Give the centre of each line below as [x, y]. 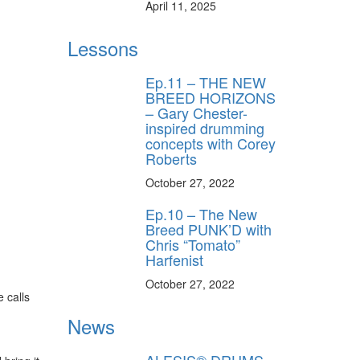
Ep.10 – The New [201, 214]
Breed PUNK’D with [209, 229]
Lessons [102, 48]
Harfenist [174, 260]
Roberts [171, 159]
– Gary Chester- [196, 113]
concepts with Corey [211, 143]
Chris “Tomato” [193, 245]
